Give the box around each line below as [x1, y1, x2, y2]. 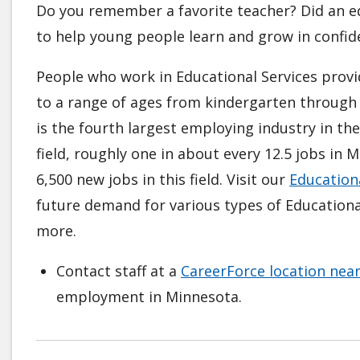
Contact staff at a [56, 260, 181, 280]
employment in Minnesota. [56, 286, 242, 306]
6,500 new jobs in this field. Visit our [36, 169, 289, 189]
